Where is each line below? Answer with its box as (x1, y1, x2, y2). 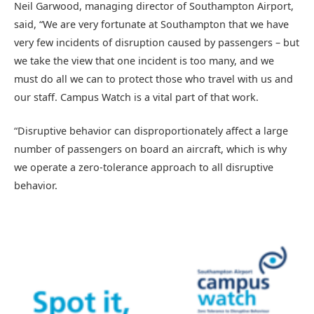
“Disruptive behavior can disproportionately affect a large (14, 124, 288, 138)
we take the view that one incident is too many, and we (14, 54, 274, 68)
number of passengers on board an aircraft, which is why (14, 142, 287, 156)
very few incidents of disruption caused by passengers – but (14, 36, 299, 50)
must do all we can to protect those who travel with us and (14, 72, 293, 86)
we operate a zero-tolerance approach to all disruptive (14, 161, 273, 175)
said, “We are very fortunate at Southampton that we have (14, 18, 289, 32)
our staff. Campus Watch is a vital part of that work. (14, 90, 259, 104)
